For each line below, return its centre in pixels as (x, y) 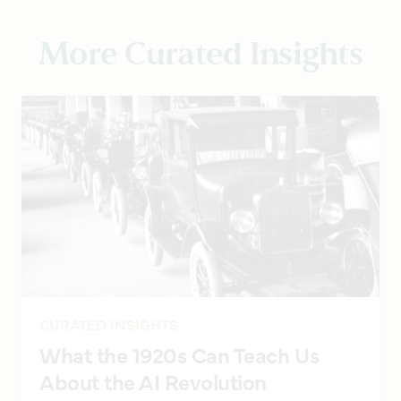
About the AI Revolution (153, 380)
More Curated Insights (200, 53)
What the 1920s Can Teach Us (179, 354)
